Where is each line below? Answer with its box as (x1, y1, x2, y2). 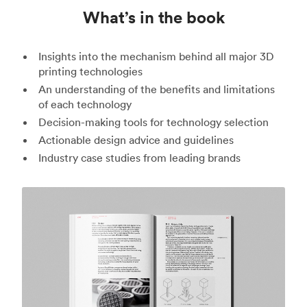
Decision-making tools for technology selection (38, 114, 269, 129)
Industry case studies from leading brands (38, 150, 241, 164)
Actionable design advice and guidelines (38, 132, 234, 147)
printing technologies (38, 64, 143, 78)
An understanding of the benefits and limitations (38, 82, 275, 96)
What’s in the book (82, 6, 225, 27)
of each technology (38, 97, 132, 111)
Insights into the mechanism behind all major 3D (38, 49, 274, 63)
